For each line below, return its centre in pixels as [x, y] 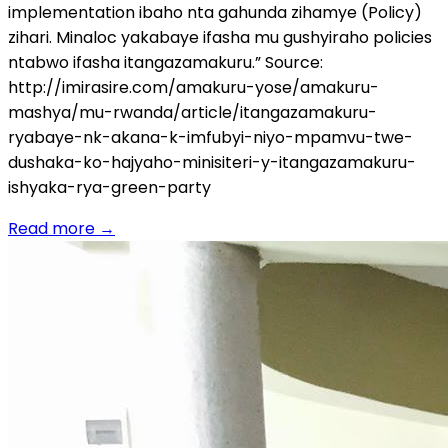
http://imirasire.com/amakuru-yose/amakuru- [193, 87]
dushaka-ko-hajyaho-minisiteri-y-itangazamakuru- [212, 162]
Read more [51, 228]
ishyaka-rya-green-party [109, 187]
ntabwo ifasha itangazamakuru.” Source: [165, 62]
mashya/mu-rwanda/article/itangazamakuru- [192, 112]
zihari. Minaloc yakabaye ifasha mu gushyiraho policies [220, 37]
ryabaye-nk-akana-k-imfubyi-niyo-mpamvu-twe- [210, 137]
